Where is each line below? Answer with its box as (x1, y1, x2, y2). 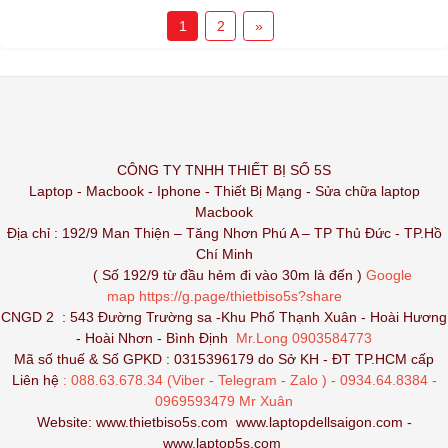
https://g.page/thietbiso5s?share (138, 288, 342, 305)
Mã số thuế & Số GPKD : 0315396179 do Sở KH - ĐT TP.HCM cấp (14, 351, 434, 368)
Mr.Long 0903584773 (232, 330, 372, 347)
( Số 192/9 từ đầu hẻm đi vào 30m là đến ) (36, 267, 366, 284)
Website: (36, 414, 96, 431)
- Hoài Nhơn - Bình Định (76, 330, 232, 347)
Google (365, 267, 412, 284)
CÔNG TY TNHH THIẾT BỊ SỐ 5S (117, 162, 331, 179)
